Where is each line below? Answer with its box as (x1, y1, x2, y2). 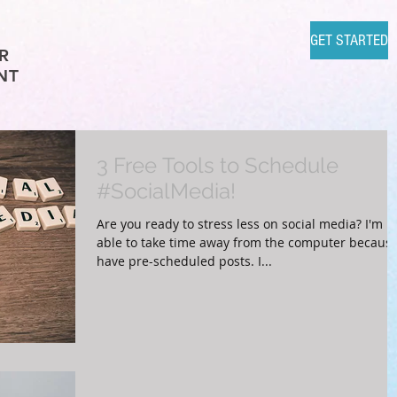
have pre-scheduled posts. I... (97, 253, 272, 269)
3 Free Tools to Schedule (97, 152, 339, 178)
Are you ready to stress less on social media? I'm (97, 215, 383, 232)
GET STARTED (310, 31, 388, 50)
